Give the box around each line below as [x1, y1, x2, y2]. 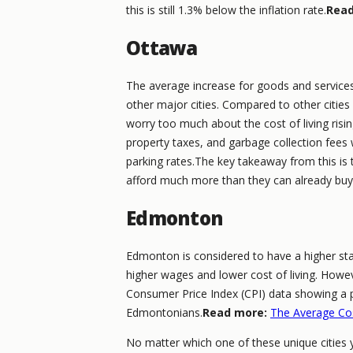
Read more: [203, 305, 267, 321]
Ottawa [126, 35, 198, 61]
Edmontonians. [126, 305, 203, 321]
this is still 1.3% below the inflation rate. [126, 2, 326, 18]
